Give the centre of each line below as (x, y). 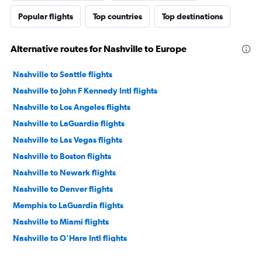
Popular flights (46, 17)
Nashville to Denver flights (63, 189)
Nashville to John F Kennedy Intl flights (85, 91)
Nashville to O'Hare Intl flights (70, 238)
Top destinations (192, 17)
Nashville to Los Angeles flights (72, 107)
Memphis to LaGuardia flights (68, 206)
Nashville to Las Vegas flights (68, 140)
